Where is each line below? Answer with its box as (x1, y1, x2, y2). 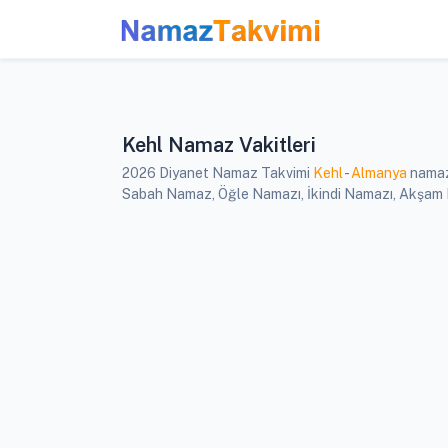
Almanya (351, 165, 407, 181)
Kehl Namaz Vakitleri (122, 133, 316, 157)
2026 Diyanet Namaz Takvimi (122, 165, 313, 181)
